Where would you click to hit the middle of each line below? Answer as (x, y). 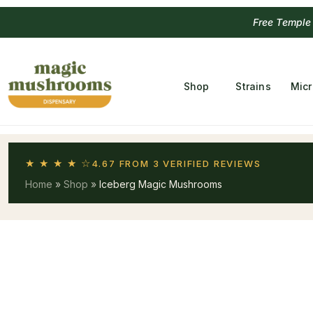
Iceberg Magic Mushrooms (161, 184)
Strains (253, 86)
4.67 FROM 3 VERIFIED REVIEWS (176, 163)
